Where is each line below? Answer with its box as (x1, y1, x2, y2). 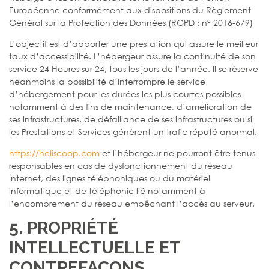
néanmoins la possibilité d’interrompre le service (9, 75, 205, 87)
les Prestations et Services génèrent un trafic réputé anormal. (9, 125, 257, 138)
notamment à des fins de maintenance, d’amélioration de (9, 100, 252, 112)
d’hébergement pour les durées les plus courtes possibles (9, 88, 241, 100)
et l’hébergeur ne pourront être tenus (100, 147, 255, 159)
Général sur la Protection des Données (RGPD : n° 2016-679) (9, 16, 253, 28)
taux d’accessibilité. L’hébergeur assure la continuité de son (9, 50, 256, 62)
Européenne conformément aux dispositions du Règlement (9, 4, 251, 16)
